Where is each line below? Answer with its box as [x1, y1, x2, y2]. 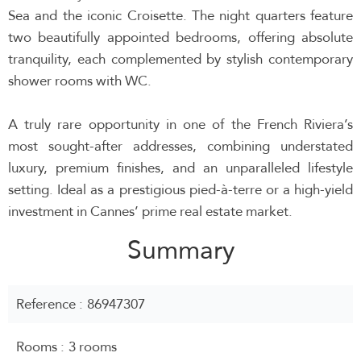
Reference [16, 292, 79, 317]
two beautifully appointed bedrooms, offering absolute [8, 25, 353, 50]
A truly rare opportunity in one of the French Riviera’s [8, 112, 353, 137]
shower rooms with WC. [8, 68, 151, 93]
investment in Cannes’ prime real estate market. [8, 199, 293, 224]
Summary [127, 226, 234, 274]
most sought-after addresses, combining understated [8, 134, 353, 159]
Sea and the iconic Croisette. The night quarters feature [8, 3, 353, 28]
